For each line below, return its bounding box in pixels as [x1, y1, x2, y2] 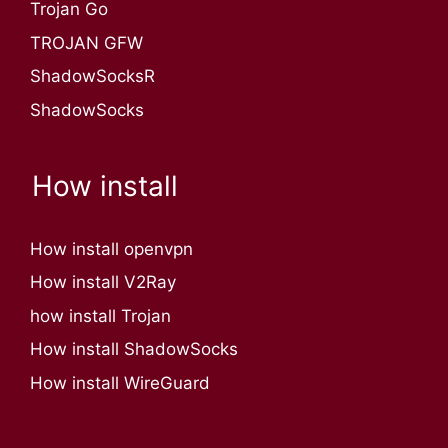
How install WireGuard [30, 372, 210, 393]
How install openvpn [30, 238, 193, 259]
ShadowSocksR [30, 66, 155, 87]
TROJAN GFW [30, 32, 143, 53]
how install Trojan [30, 305, 171, 326]
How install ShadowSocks [30, 339, 238, 360]
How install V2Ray [30, 272, 176, 293]
